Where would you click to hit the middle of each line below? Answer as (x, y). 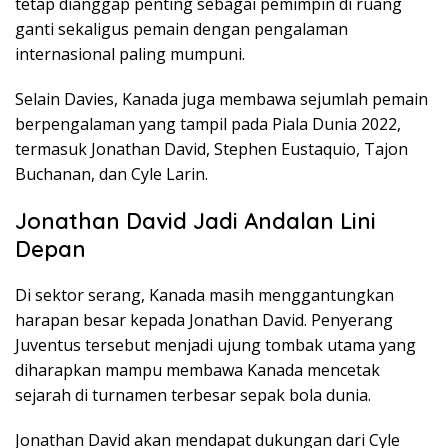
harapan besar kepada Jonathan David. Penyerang (204, 320)
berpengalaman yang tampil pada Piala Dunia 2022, (208, 124)
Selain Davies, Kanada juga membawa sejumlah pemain (221, 99)
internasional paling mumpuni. (130, 54)
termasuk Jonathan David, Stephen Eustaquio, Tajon (211, 149)
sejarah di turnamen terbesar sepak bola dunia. (193, 395)
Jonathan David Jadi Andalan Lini (195, 221)
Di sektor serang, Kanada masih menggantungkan (204, 295)
